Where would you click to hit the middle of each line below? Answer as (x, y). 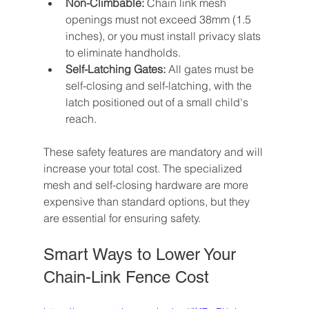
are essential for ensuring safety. (122, 218)
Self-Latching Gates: (115, 69)
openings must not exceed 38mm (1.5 (159, 20)
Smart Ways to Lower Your (142, 255)
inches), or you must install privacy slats (164, 36)
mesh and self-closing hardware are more (147, 185)
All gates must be (211, 69)
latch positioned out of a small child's (158, 102)
